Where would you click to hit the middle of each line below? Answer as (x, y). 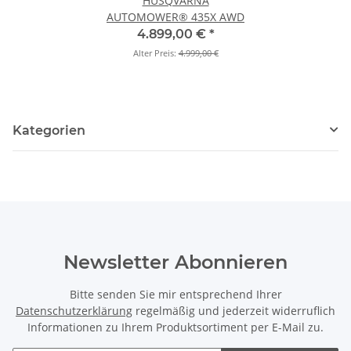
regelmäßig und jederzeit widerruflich (234, 310)
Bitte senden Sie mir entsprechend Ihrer (175, 294)
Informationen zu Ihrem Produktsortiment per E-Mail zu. (175, 327)
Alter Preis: (156, 52)
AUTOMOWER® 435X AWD (175, 16)
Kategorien (49, 130)
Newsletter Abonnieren (175, 262)
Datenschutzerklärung (74, 310)
